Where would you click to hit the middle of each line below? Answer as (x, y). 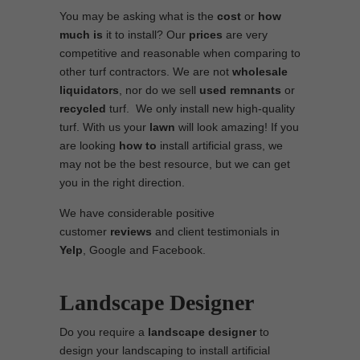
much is (81, 35)
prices (206, 35)
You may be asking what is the (138, 16)
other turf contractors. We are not (146, 72)
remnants (256, 90)
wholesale (260, 72)
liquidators (89, 90)
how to (138, 145)
